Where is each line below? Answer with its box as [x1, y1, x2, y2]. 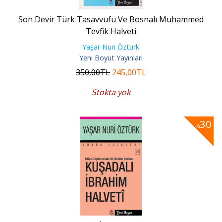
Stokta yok [91, 87, 130, 98]
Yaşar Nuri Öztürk [82, 42, 140, 52]
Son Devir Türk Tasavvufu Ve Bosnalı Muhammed [18, 13, 204, 25]
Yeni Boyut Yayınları [79, 53, 143, 62]
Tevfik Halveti [85, 25, 136, 37]
